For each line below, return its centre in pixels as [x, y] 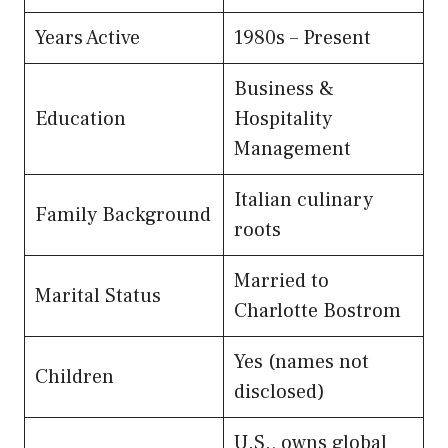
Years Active [87, 37]
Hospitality [283, 118]
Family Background [123, 214]
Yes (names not [301, 361]
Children [74, 376]
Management [292, 148]
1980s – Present [302, 37]
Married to [281, 280]
